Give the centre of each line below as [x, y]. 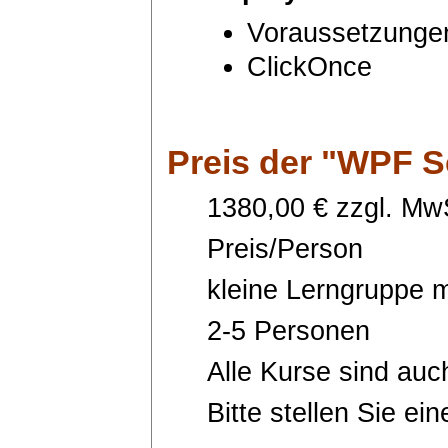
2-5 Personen [288, 330]
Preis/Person [285, 248]
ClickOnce [309, 66]
